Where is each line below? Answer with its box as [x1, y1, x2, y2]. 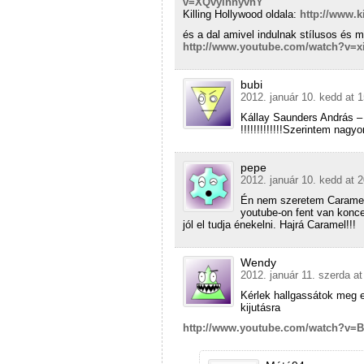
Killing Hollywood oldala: [183, 7, 300, 20]
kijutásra [240, 301, 280, 314]
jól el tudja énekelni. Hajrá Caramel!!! [183, 218, 356, 231]
